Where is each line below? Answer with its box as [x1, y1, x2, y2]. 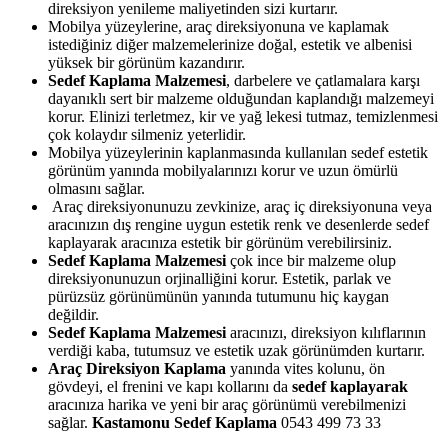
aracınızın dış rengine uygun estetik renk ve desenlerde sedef [48, 215, 429, 233]
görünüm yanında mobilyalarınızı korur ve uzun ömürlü [48, 161, 398, 179]
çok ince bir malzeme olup [226, 251, 396, 269]
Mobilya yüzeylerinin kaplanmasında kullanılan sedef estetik [48, 143, 428, 161]
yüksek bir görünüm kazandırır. [48, 53, 245, 71]
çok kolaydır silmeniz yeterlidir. [48, 125, 246, 143]
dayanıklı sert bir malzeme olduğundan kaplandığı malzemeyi [48, 89, 434, 107]
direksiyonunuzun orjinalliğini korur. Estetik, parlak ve [48, 269, 391, 287]
